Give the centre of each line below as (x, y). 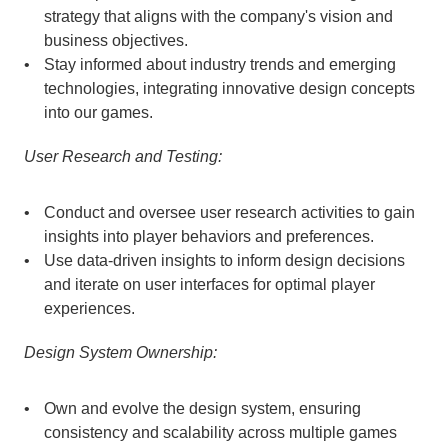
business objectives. (116, 40)
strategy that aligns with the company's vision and (218, 16)
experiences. (89, 308)
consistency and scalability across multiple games (220, 432)
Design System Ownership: (120, 352)
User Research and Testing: (123, 156)
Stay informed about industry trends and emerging (220, 64)
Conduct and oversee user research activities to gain (229, 212)
